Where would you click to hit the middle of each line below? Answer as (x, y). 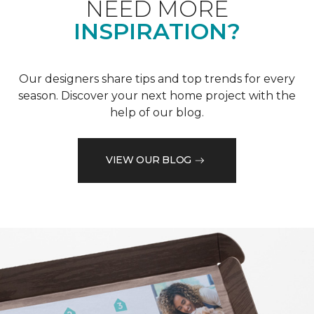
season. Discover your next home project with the (157, 95)
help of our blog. (157, 112)
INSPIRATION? (157, 31)
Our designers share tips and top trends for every (157, 78)
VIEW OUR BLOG (149, 160)
